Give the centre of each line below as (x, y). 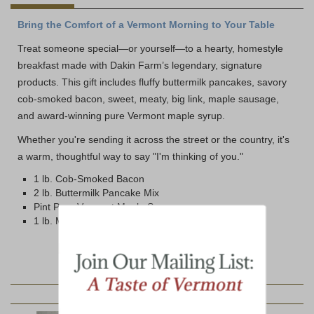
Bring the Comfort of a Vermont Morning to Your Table (146, 25)
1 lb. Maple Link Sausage (90, 221)
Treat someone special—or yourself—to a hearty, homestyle (150, 49)
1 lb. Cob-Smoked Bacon (89, 179)
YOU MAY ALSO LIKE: (157, 295)
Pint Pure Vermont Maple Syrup (104, 207)
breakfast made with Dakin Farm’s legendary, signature (140, 66)
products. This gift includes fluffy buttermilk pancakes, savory (152, 82)
